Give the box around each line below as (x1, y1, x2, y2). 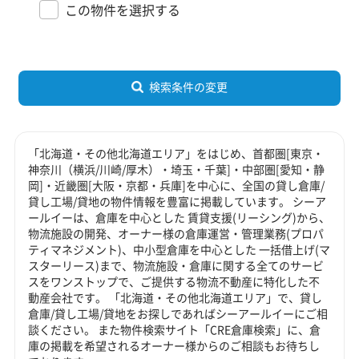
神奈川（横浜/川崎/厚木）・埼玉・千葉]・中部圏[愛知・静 (28, 160, 325, 177)
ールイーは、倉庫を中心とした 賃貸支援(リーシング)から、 (28, 208, 331, 225)
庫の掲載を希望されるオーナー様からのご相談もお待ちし (28, 337, 321, 353)
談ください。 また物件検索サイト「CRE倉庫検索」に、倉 (28, 321, 321, 337)
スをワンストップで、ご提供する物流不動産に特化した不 (28, 272, 321, 289)
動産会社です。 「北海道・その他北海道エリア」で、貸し (28, 288, 323, 305)
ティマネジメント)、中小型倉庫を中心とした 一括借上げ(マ (28, 240, 331, 257)
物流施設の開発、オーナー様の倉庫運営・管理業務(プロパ (28, 224, 325, 241)
